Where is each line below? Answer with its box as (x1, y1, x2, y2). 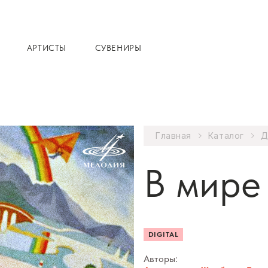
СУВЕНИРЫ (95, 43, 142, 53)
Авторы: (144, 253, 178, 264)
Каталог (208, 130, 244, 141)
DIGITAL (148, 230, 179, 239)
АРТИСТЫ (26, 43, 66, 53)
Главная (156, 130, 191, 141)
